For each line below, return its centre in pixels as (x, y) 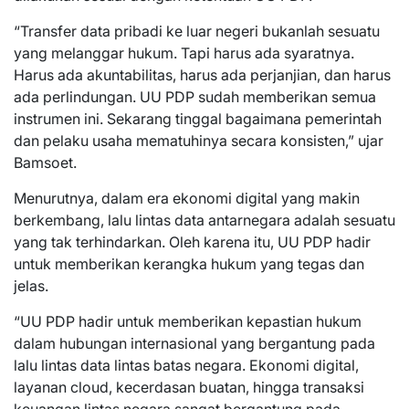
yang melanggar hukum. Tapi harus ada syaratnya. (184, 53)
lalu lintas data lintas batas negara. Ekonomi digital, (186, 365)
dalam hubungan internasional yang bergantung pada (194, 343)
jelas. (31, 286)
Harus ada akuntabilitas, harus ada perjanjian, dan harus (202, 75)
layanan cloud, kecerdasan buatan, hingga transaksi (189, 387)
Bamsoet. (45, 163)
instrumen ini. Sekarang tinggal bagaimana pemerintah (198, 119)
